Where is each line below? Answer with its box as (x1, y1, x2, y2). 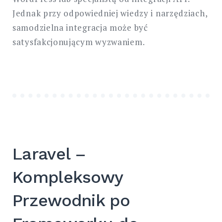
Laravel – (12, 143, 86, 164)
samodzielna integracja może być (12, 21, 148, 33)
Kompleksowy (12, 166, 123, 187)
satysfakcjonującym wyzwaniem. (12, 36, 145, 48)
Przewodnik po (12, 190, 130, 210)
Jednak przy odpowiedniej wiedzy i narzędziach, (12, 7, 208, 19)
